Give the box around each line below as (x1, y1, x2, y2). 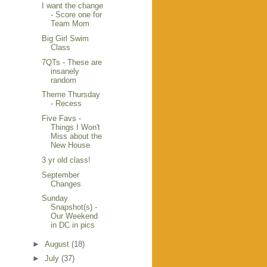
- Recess (51, 99, 82, 108)
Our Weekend (51, 212, 98, 221)
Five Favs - (42, 114, 82, 123)
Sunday (42, 194, 69, 203)
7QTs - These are (42, 57, 103, 67)
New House (51, 141, 91, 150)
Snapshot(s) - (51, 203, 98, 212)
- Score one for (51, 10, 103, 20)
